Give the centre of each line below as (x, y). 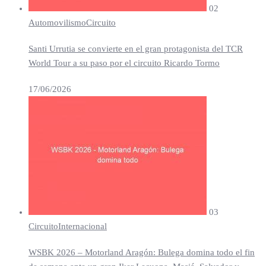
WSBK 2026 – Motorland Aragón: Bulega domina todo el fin (142, 252)
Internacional (83, 226)
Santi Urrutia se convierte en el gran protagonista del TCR (136, 48)
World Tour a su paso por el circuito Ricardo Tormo (124, 63)
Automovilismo (57, 22)
